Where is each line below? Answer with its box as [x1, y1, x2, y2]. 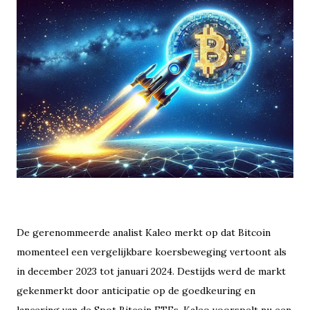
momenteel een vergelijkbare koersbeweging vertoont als [17, 246, 286, 259]
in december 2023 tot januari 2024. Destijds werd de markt [17, 265, 286, 278]
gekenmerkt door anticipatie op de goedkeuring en [17, 284, 255, 298]
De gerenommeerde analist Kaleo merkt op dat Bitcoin [17, 226, 271, 239]
